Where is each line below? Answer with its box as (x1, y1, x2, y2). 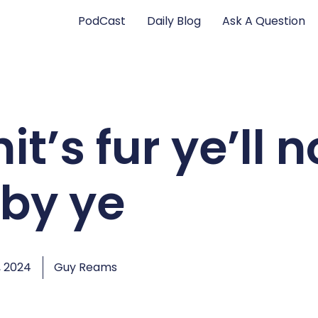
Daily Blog (147, 12, 202, 29)
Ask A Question (222, 12, 306, 29)
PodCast (78, 12, 126, 29)
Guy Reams (54, 259, 117, 275)
